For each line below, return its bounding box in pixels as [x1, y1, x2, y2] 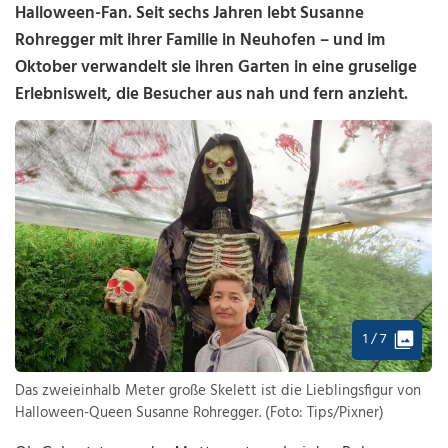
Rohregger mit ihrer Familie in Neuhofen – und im [15, 27, 386, 54]
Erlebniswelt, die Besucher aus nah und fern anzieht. [15, 81, 409, 108]
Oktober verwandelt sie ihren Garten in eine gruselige [15, 54, 418, 81]
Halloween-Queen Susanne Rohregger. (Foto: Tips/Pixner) [15, 401, 385, 426]
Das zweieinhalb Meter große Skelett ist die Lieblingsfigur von [15, 379, 422, 404]
